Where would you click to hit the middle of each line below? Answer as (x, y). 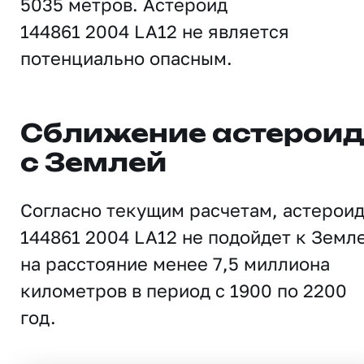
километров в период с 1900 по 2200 (184, 290)
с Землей (93, 164)
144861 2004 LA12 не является (155, 31)
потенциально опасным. (126, 58)
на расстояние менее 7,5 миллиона (175, 264)
